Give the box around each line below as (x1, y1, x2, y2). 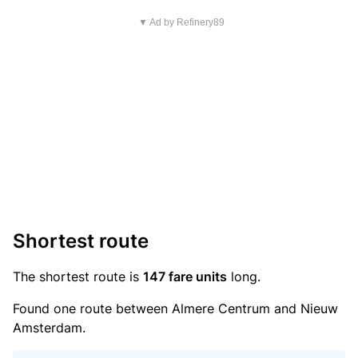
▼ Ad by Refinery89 (137, 17, 225, 28)
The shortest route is (13, 268, 143, 284)
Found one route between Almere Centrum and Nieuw (13, 300, 338, 316)
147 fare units (143, 268, 227, 284)
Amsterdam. (13, 320, 86, 336)
